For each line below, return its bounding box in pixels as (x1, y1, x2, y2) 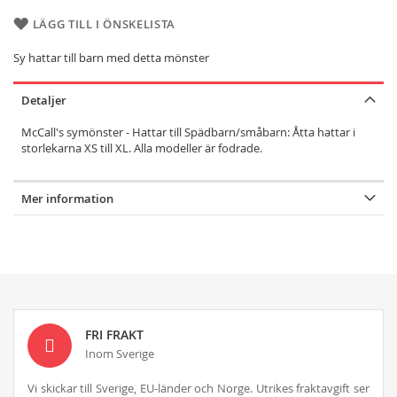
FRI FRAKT (85, 325, 144, 343)
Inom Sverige (85, 345, 154, 362)
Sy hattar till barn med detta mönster (13, 49, 209, 66)
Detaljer (21, 91, 66, 108)
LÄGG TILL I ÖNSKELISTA (32, 15, 175, 32)
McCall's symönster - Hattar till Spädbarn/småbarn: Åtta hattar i (21, 123, 355, 140)
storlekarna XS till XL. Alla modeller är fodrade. (21, 139, 262, 156)
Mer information (21, 190, 113, 206)
